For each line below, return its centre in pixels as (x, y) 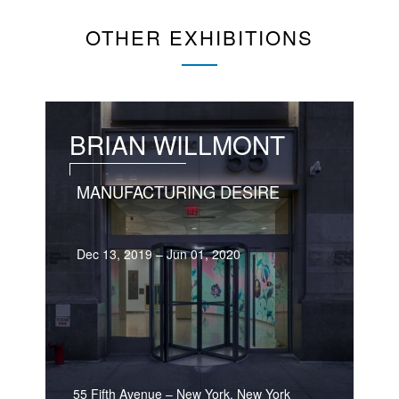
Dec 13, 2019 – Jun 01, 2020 (159, 253)
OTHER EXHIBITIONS (199, 37)
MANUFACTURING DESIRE (179, 192)
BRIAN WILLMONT (178, 144)
